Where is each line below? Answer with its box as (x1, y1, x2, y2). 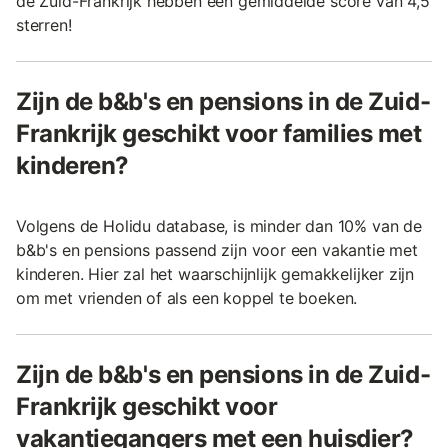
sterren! (16, 15, 72, 36)
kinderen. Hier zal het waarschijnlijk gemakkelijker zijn (16, 264, 415, 285)
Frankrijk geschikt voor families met (16, 119, 422, 149)
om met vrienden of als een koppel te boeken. (16, 288, 358, 309)
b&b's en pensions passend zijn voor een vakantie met (16, 240, 418, 261)
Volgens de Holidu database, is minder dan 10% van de (16, 216, 422, 237)
